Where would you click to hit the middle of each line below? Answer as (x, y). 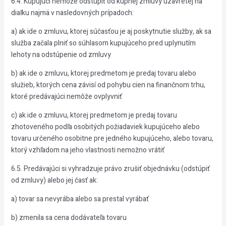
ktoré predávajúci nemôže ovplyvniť (66, 97)
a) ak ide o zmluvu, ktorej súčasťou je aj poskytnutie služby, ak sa (111, 32)
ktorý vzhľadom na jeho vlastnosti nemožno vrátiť (88, 150)
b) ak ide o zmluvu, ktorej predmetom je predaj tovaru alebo (103, 73)
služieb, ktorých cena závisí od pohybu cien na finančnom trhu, (108, 85)
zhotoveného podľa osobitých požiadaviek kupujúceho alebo (105, 127)
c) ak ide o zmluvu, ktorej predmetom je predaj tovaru (94, 115)
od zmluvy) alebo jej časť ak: (54, 180)
